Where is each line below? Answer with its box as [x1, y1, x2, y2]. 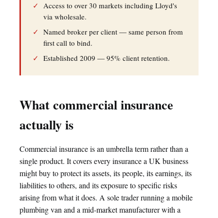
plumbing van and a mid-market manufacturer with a [19, 204, 181, 215]
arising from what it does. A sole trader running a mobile [19, 192, 193, 202]
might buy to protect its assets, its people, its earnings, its [19, 168, 192, 178]
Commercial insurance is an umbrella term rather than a [19, 144, 188, 154]
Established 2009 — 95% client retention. [43, 53, 170, 63]
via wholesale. [43, 12, 87, 21]
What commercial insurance [19, 95, 173, 114]
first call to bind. [43, 38, 92, 48]
